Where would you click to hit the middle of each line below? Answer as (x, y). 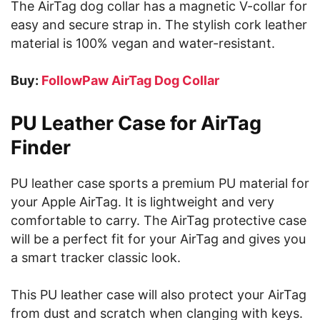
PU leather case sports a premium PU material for (160, 183)
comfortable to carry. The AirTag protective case (159, 220)
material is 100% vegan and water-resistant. (143, 43)
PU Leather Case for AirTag (136, 123)
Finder (41, 147)
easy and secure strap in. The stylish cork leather (159, 25)
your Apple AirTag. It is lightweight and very (142, 202)
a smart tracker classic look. (96, 257)
